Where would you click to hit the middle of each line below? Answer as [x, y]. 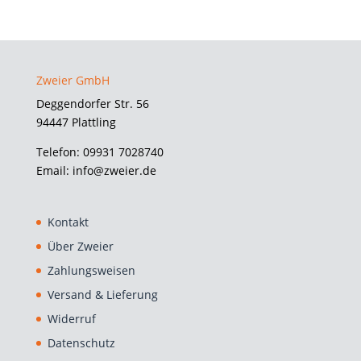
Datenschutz [81, 342]
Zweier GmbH [73, 80]
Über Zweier [80, 246]
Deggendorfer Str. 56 [92, 103]
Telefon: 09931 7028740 [100, 151]
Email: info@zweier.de [96, 170]
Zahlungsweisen [91, 270]
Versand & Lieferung [102, 294]
